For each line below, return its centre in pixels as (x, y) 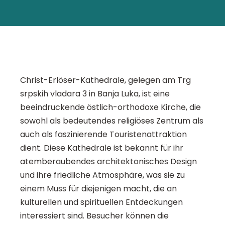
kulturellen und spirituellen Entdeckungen (101, 202)
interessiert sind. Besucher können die (94, 216)
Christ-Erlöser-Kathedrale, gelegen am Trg (105, 80)
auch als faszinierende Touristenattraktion (103, 135)
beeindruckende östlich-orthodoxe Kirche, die (110, 107)
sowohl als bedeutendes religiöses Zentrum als (112, 121)
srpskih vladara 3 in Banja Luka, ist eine (95, 94)
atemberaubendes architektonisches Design (108, 162)
